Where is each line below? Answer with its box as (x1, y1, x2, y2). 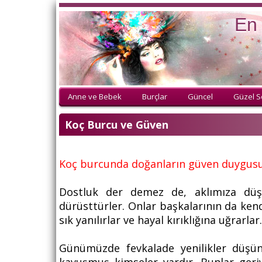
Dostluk (59, 185, 98, 199)
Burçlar (142, 91, 167, 102)
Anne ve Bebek (68, 91, 122, 102)
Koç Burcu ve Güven (65, 118, 168, 132)
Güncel (188, 91, 213, 102)
